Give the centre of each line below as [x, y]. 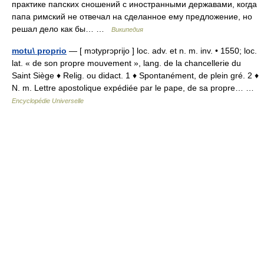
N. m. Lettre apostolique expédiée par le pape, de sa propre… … [135, 88]
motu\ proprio [39, 50]
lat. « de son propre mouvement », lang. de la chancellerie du [126, 63]
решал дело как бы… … [62, 29]
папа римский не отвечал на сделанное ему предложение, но [132, 16]
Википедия [127, 29]
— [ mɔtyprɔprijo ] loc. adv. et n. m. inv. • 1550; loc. [162, 50]
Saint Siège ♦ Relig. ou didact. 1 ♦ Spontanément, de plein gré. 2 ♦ [135, 75]
